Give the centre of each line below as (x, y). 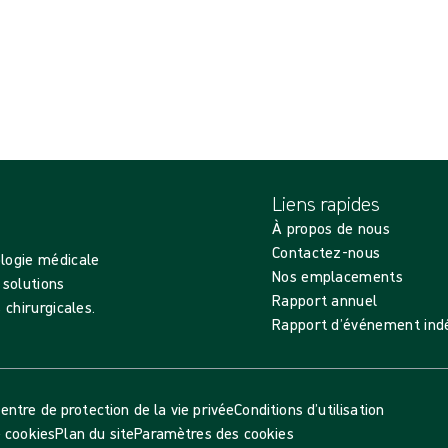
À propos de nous (331, 228)
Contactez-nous (326, 252)
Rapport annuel (324, 300)
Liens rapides (326, 203)
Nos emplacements (337, 276)
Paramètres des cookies (214, 433)
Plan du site (95, 433)
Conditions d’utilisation (309, 409)
